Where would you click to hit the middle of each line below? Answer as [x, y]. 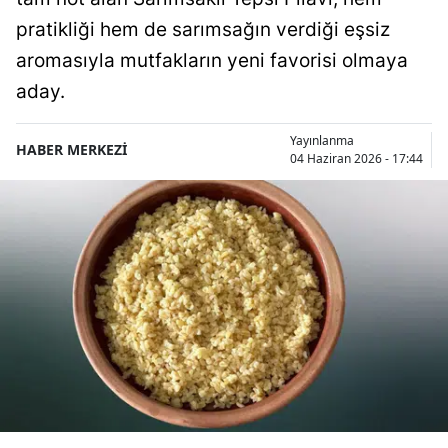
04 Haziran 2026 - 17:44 [356, 158]
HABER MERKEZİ [71, 150]
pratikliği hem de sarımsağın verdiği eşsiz [203, 29]
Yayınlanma [322, 140]
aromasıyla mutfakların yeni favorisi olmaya [212, 60]
